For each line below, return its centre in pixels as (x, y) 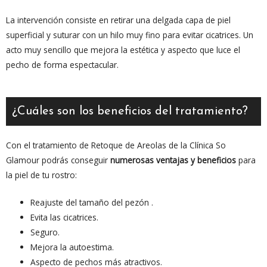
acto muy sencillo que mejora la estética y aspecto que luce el (123, 49)
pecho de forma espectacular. (62, 64)
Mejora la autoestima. (72, 247)
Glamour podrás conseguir (58, 160)
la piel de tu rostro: (44, 175)
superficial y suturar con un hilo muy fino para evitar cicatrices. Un (130, 35)
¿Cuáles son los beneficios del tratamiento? (130, 111)
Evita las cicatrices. (65, 218)
